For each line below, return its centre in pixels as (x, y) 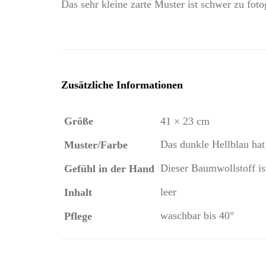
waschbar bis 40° (197, 215)
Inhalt (78, 192)
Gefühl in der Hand (109, 168)
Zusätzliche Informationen (122, 85)
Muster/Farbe (96, 145)
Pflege (78, 216)
